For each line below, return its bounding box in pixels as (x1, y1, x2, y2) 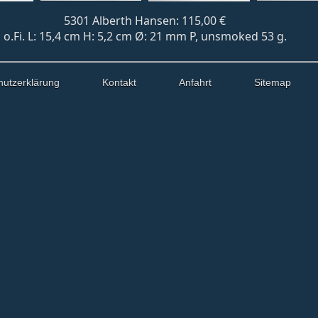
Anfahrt (179, 77, 212, 88)
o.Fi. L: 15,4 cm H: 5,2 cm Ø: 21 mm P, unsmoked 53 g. (3, 28, 287, 44)
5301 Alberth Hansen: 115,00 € (64, 13, 226, 28)
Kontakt (102, 77, 136, 88)
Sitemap (254, 77, 291, 88)
